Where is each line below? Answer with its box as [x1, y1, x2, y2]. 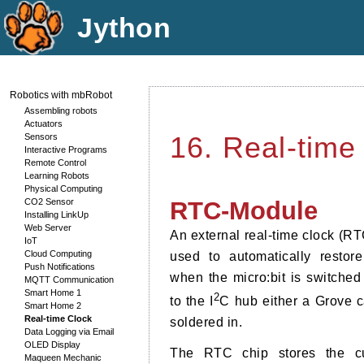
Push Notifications [24, 262, 95, 271]
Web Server [24, 223, 71, 232]
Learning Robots [24, 171, 89, 180]
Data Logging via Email [24, 327, 114, 336]
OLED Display [24, 340, 80, 349]
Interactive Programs [24, 145, 107, 154]
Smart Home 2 [24, 301, 81, 310]
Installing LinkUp [24, 210, 89, 219]
